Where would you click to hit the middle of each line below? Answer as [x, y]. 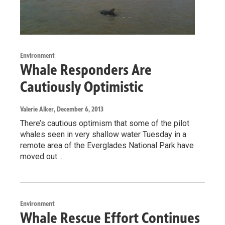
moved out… [41, 156]
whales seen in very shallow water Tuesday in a [103, 134]
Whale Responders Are [86, 70]
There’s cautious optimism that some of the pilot [105, 123]
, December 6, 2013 [79, 109]
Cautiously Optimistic [82, 87]
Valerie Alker [37, 109]
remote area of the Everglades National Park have [107, 145]
